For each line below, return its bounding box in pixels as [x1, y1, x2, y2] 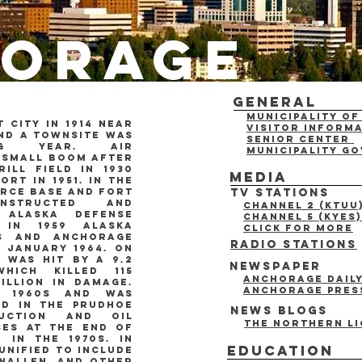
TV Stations [230, 186, 330, 200]
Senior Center [246, 133, 354, 145]
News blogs [230, 304, 328, 318]
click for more [243, 222, 353, 234]
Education [227, 342, 334, 360]
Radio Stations [230, 238, 357, 252]
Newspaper [229, 259, 321, 274]
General [233, 93, 317, 112]
